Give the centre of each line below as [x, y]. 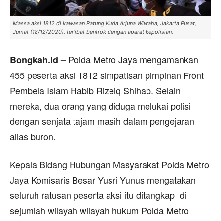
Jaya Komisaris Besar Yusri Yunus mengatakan [103, 180]
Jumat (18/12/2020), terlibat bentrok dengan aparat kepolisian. [93, 32]
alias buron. [33, 136]
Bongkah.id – [38, 60]
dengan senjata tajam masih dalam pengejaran [102, 121]
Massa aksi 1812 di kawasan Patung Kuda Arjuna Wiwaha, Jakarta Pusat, [105, 23]
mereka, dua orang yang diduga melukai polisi [100, 106]
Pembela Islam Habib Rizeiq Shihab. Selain [95, 90]
